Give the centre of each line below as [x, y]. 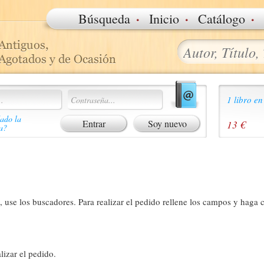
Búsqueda [104, 19]
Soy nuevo [167, 123]
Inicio [164, 19]
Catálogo [222, 19]
